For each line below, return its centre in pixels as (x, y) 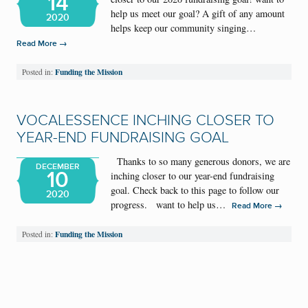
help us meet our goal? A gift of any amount (198, 13)
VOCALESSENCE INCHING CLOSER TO (145, 120)
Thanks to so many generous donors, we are (201, 161)
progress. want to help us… (172, 204)
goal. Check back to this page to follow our (195, 190)
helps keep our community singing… (185, 27)
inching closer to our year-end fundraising (193, 175)
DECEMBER (58, 167)
